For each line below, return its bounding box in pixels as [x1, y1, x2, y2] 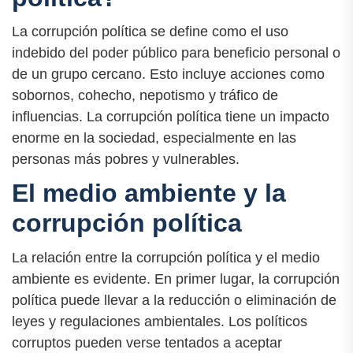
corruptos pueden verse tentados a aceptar [12, 334, 282, 351]
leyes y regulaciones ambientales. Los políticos [12, 313, 307, 329]
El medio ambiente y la [12, 179, 286, 208]
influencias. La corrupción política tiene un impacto [12, 109, 329, 125]
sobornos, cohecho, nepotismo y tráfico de [12, 87, 278, 104]
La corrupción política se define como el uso [12, 24, 288, 40]
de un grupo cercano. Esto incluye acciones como [12, 66, 325, 83]
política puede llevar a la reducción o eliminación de [12, 292, 336, 308]
